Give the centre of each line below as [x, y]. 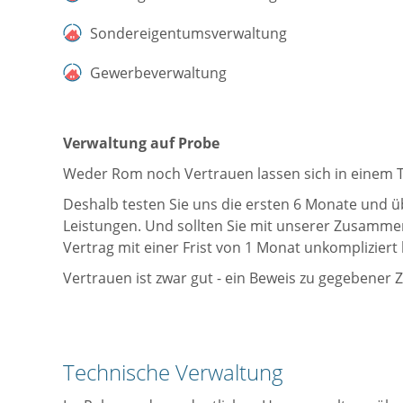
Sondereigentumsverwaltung [188, 33]
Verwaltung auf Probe [141, 143]
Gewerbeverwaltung [158, 72]
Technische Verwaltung [173, 372]
